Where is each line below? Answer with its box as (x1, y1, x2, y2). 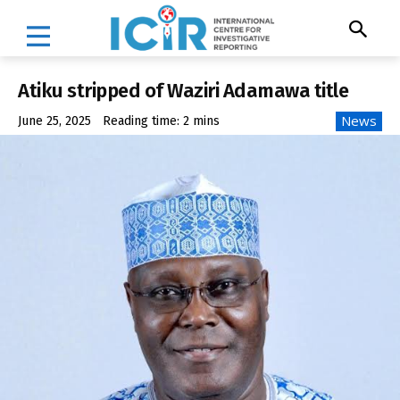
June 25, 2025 (18, 113, 91, 129)
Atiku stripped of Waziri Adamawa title (18, 78, 348, 103)
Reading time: (103, 113, 183, 129)
